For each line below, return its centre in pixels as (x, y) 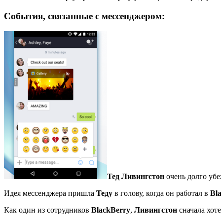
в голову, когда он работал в (161, 193)
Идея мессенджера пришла (50, 193)
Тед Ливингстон (136, 176)
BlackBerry (111, 210)
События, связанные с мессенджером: (84, 16)
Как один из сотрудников (48, 210)
